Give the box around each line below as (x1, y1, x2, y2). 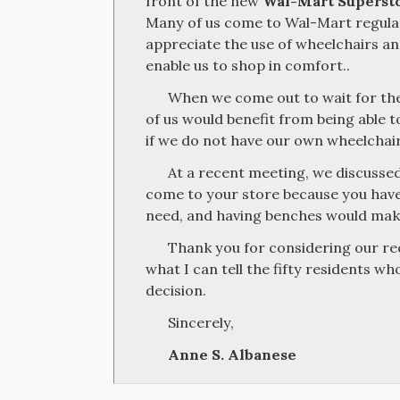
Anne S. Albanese (167, 346, 296, 363)
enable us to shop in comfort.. (146, 56, 351, 74)
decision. (146, 281, 207, 299)
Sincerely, (167, 313, 234, 331)
